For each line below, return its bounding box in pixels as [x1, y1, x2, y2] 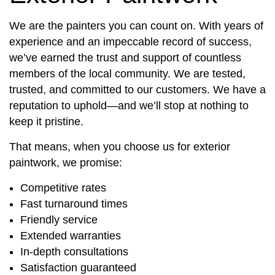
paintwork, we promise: [9, 157, 122, 169]
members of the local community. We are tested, [9, 68, 246, 80]
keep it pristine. [9, 115, 83, 128]
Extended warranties [20, 230, 121, 242]
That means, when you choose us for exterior [9, 141, 230, 153]
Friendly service [20, 214, 98, 227]
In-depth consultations [20, 246, 128, 258]
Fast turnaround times [20, 198, 128, 211]
